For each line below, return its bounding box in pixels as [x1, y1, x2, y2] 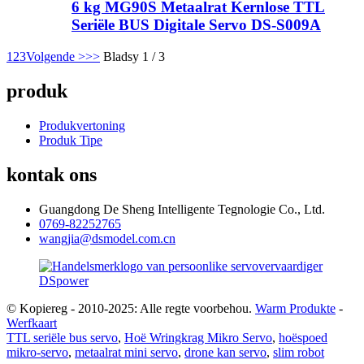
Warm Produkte [255, 301, 336, 315]
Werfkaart [6, 315, 57, 330]
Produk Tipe [39, 132, 102, 147]
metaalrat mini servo [75, 344, 178, 359]
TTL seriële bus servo [6, 330, 118, 344]
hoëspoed [279, 330, 327, 344]
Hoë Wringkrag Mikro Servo [124, 330, 272, 344]
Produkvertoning [39, 118, 125, 132]
